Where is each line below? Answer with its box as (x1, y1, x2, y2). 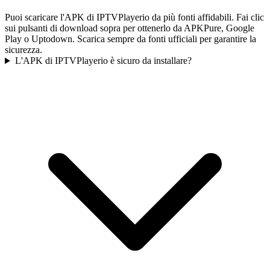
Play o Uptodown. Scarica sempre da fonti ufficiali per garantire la (5, 34, 256, 45)
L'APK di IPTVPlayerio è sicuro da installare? (14, 55, 192, 66)
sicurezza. (5, 45, 42, 55)
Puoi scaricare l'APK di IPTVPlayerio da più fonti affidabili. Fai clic (5, 12, 264, 23)
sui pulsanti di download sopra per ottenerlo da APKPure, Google (5, 23, 254, 34)
